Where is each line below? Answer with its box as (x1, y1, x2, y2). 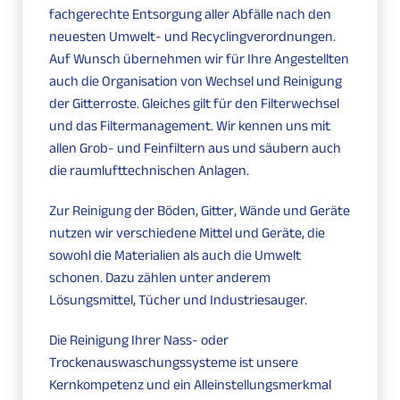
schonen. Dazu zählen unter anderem (49, 270, 271, 286)
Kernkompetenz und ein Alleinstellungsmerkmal (49, 377, 331, 393)
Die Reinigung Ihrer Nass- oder (49, 332, 229, 348)
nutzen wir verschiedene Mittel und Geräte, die (49, 225, 325, 241)
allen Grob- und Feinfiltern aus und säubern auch (49, 140, 341, 156)
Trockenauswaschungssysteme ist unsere (49, 354, 298, 371)
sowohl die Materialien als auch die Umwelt (49, 247, 301, 263)
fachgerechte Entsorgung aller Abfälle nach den (49, 6, 331, 22)
